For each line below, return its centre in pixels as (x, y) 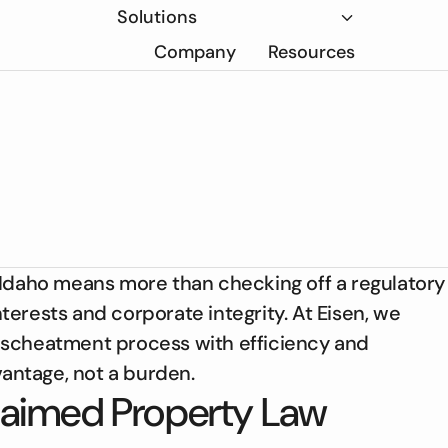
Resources (311, 52)
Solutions (157, 17)
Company (195, 52)
